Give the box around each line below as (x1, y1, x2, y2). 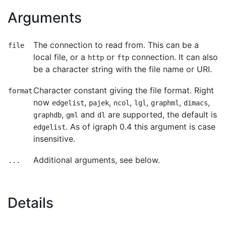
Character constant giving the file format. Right (33, 85, 214, 95)
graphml (151, 99, 179, 107)
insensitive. (33, 134, 75, 144)
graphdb (33, 111, 62, 119)
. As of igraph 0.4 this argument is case (66, 122, 215, 132)
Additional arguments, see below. (33, 155, 160, 165)
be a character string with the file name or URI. (33, 64, 212, 74)
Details (8, 194, 53, 211)
